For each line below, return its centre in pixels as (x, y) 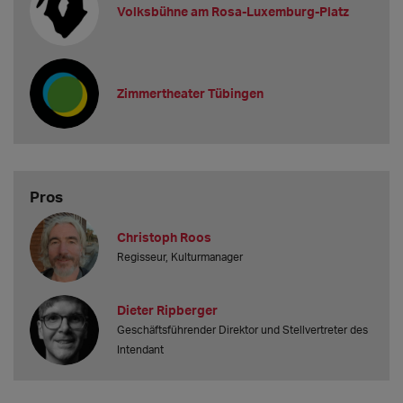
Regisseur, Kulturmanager (180, 257)
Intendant (141, 350)
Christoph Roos (165, 237)
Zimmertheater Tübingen (191, 94)
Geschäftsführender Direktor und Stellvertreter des (243, 330)
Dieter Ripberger (168, 310)
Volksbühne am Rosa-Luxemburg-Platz (233, 11)
